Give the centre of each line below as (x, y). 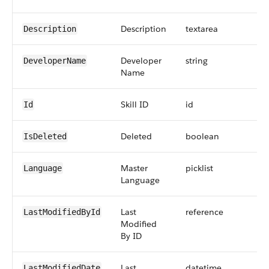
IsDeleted (45, 136)
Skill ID (134, 104)
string (197, 61)
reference (204, 212)
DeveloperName (55, 61)
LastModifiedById (62, 212)
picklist (199, 168)
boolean (202, 136)
